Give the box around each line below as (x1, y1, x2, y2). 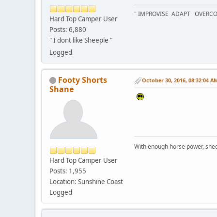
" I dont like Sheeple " (49, 35, 112, 45)
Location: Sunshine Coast (49, 177, 123, 186)
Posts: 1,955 (49, 166, 86, 175)
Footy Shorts (58, 74, 107, 85)
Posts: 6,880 (49, 25, 86, 34)
